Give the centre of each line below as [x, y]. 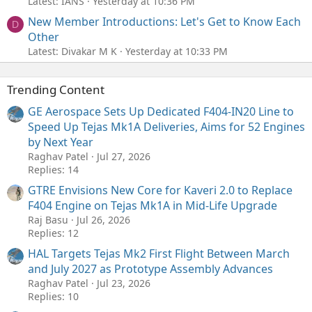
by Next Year [61, 142]
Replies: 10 [53, 297]
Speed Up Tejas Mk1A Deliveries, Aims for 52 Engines [166, 126]
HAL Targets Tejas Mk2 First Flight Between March [159, 254]
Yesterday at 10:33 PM [177, 51]
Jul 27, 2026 [124, 156]
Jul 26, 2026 [103, 219]
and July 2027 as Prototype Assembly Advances [150, 269]
